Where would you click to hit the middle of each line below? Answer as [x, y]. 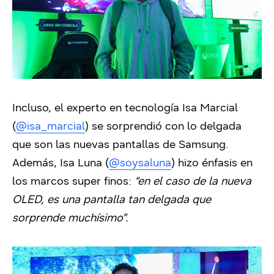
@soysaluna [140, 162]
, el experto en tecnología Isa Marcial [143, 107]
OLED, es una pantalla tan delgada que [112, 199]
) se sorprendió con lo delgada [163, 126]
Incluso [30, 107]
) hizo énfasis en [212, 162]
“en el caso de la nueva [193, 181]
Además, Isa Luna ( [61, 162]
